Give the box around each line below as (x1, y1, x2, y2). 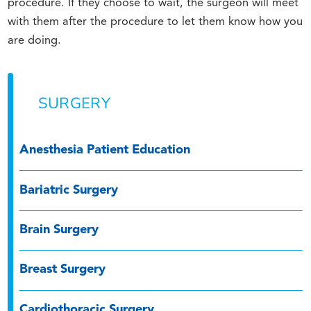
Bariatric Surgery (19, 183, 119, 197)
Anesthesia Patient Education (19, 144, 191, 158)
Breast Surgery (19, 263, 106, 277)
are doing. (8, 35, 62, 47)
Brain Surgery (19, 223, 99, 237)
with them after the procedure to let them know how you (8, 16, 303, 28)
